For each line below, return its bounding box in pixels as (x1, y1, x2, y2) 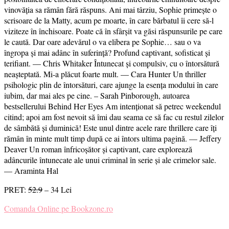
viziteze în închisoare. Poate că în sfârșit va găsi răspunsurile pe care (4, 25, 222, 36)
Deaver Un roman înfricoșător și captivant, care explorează (4, 143, 192, 154)
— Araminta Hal (4, 165, 58, 176)
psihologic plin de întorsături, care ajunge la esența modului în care (4, 79, 218, 90)
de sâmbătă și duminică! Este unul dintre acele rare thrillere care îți (4, 122, 217, 133)
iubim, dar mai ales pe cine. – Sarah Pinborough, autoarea (4, 89, 190, 101)
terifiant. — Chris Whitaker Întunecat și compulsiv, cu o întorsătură (4, 57, 219, 68)
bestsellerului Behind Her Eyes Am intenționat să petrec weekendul (4, 100, 221, 111)
